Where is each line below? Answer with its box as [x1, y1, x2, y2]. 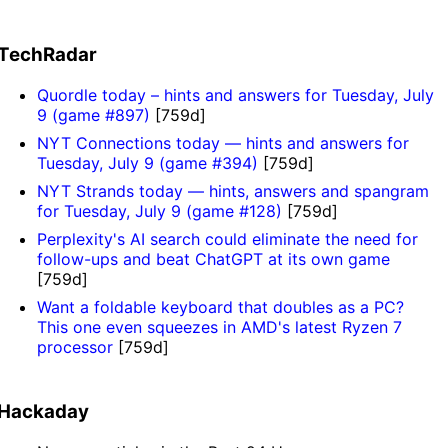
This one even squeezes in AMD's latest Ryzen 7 [37, 317, 403, 338]
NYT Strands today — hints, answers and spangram [37, 181, 430, 202]
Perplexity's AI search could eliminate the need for [37, 229, 419, 250]
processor [37, 337, 119, 358]
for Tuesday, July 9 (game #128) [37, 201, 288, 222]
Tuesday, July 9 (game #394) [37, 153, 264, 174]
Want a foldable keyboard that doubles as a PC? [37, 297, 405, 318]
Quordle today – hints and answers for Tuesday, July [37, 85, 435, 106]
